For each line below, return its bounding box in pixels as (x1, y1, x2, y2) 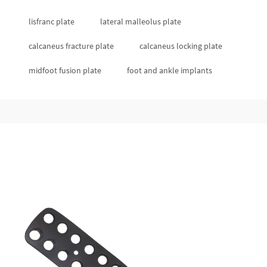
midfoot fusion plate (29, 65, 101, 76)
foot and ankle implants (127, 65, 212, 76)
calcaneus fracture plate (29, 41, 114, 51)
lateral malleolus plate (100, 16, 181, 27)
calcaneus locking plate (139, 41, 222, 51)
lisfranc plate (29, 16, 74, 27)
